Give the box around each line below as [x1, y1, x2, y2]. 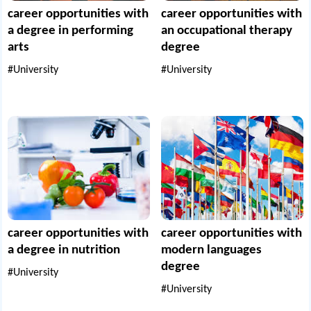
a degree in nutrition [8, 244, 121, 258]
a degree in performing [8, 24, 134, 37]
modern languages [161, 244, 262, 258]
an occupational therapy [161, 24, 292, 37]
